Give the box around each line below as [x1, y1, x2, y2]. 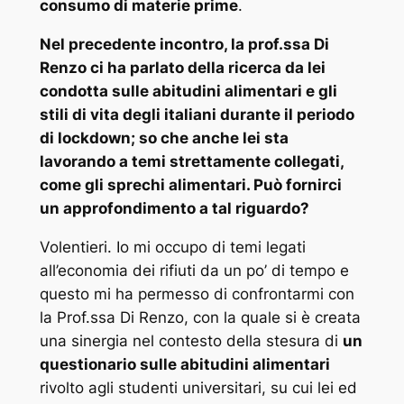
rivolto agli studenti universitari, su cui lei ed [39, 378, 357, 397]
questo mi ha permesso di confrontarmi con [39, 284, 354, 303]
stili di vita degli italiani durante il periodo [39, 106, 354, 124]
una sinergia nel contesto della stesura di [39, 331, 343, 350]
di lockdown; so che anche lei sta [39, 129, 289, 148]
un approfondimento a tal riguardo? [39, 199, 309, 218]
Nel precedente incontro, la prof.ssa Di [39, 35, 329, 54]
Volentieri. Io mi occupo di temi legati [39, 237, 306, 256]
